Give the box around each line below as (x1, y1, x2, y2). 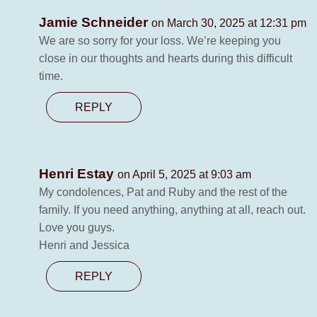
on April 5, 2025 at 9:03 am (117, 168, 251, 181)
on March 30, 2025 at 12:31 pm (151, 17, 306, 30)
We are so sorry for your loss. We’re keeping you (39, 35, 281, 47)
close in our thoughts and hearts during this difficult (39, 52, 292, 65)
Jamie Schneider (39, 15, 151, 30)
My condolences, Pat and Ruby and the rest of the (39, 186, 287, 199)
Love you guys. (39, 221, 115, 234)
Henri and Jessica (39, 239, 129, 252)
